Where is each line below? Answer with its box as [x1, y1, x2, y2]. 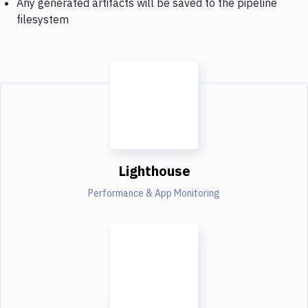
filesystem [16, 12, 69, 26]
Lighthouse [118, 161, 190, 180]
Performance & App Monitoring [88, 186, 220, 199]
